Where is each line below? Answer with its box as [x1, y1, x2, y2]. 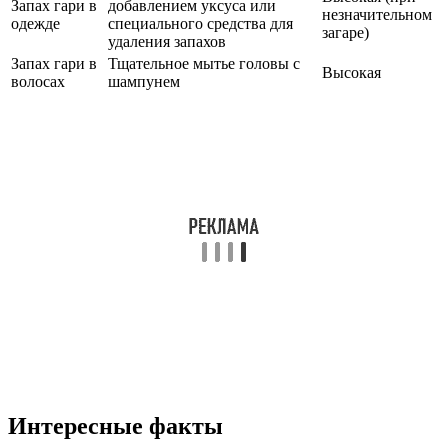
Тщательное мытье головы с [108, 54, 300, 72]
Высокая [322, 63, 381, 81]
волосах [11, 72, 65, 90]
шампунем [108, 72, 180, 90]
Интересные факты [8, 413, 223, 440]
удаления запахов [108, 32, 226, 50]
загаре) [322, 23, 369, 41]
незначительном [322, 5, 432, 23]
